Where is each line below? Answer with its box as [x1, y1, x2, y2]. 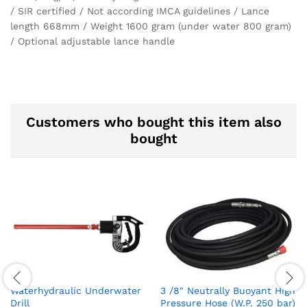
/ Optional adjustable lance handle [10, 36, 175, 47]
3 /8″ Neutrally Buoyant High [160, 285, 295, 297]
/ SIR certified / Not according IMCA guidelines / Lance [10, 5, 269, 17]
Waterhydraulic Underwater [10, 285, 141, 297]
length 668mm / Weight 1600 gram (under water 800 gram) [10, 21, 291, 32]
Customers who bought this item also [25, 114, 282, 131]
